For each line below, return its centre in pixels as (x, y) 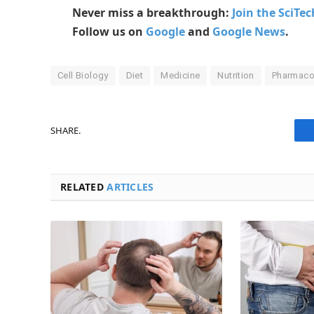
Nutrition (236, 76)
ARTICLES (130, 187)
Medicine (180, 76)
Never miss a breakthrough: (152, 13)
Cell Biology (83, 76)
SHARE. (66, 130)
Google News (249, 32)
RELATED (84, 187)
